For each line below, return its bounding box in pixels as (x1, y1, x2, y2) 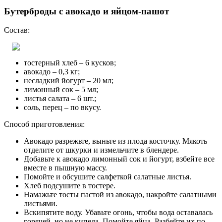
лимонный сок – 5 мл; (24, 85, 98, 94)
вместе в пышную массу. (24, 164, 107, 172)
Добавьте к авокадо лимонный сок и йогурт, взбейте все (24, 155, 215, 164)
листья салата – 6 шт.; (24, 94, 96, 103)
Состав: (4, 26, 30, 35)
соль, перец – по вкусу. (24, 103, 101, 112)
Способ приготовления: (4, 120, 85, 129)
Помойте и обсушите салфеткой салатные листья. (24, 172, 191, 181)
